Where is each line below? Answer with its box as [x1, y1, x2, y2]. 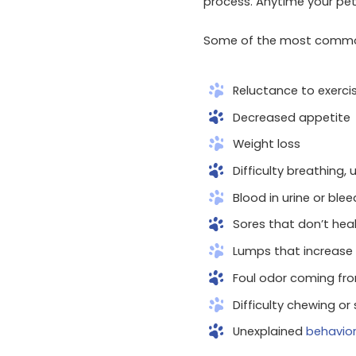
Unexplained [232, 323, 306, 340]
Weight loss [232, 136, 300, 153]
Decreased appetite [232, 109, 350, 126]
